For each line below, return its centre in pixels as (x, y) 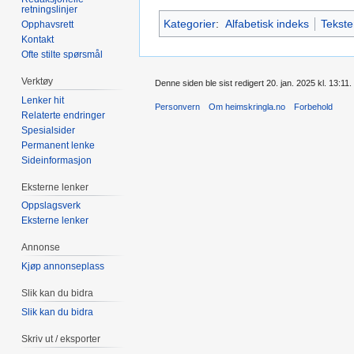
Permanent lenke (58, 145)
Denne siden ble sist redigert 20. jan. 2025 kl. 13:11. (253, 83)
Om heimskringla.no (247, 107)
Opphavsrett (48, 24)
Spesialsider (49, 130)
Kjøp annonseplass (63, 267)
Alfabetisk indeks (267, 24)
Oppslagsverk (51, 206)
